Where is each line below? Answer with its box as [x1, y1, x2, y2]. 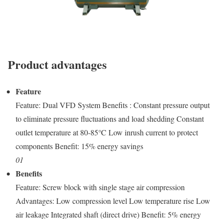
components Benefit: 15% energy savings [16, 141, 143, 152]
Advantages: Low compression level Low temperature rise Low [16, 196, 210, 206]
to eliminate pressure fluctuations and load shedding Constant [16, 113, 204, 124]
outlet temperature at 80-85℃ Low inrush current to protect [16, 127, 198, 138]
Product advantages [8, 56, 107, 73]
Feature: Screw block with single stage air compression [16, 182, 185, 193]
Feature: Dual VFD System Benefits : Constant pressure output [16, 100, 210, 110]
